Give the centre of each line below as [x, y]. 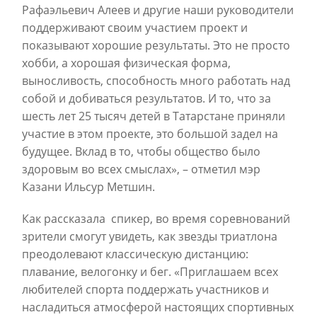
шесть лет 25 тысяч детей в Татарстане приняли [154, 116]
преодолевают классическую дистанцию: [135, 254]
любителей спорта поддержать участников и [145, 289]
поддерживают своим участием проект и [135, 27]
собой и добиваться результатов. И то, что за [146, 98]
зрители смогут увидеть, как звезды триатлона [150, 236]
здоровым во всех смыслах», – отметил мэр [141, 169]
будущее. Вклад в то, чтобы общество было [141, 151]
